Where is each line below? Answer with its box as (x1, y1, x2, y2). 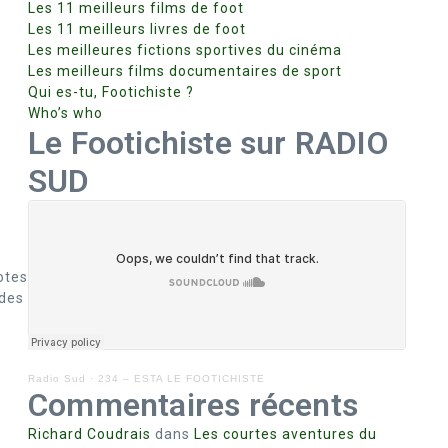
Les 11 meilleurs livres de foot (28, 21, 246, 37)
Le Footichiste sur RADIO (28, 124, 388, 162)
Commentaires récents (28, 386, 358, 424)
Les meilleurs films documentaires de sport (28, 63, 342, 79)
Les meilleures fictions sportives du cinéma (28, 42, 342, 58)
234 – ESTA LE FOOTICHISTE (98, 373, 265, 384)
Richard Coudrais (28, 426, 151, 442)
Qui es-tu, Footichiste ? (28, 84, 194, 100)
